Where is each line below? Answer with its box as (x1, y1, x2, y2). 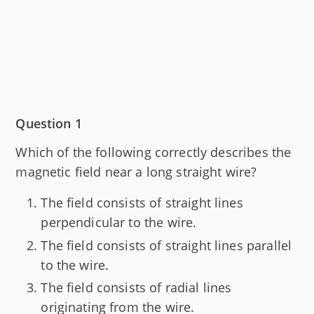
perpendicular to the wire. (41, 214, 197, 231)
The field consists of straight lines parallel (41, 236, 292, 254)
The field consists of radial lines (41, 279, 232, 296)
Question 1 (15, 115, 82, 132)
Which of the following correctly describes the (15, 144, 292, 161)
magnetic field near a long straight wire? (15, 163, 257, 181)
